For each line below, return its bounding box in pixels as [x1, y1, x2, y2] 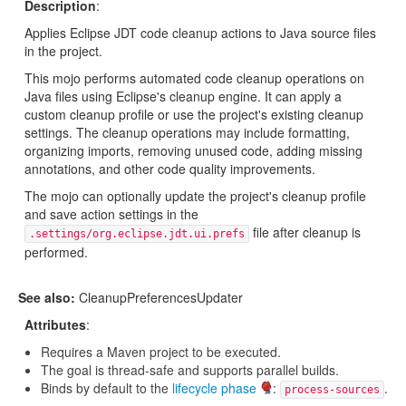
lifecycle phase [172, 379, 256, 397]
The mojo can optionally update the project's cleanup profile [24, 187, 366, 205]
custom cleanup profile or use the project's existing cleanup [24, 105, 363, 123]
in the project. [24, 42, 102, 60]
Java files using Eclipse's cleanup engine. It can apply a [24, 87, 342, 105]
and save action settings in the [24, 205, 198, 223]
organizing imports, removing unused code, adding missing [24, 141, 362, 159]
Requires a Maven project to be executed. [41, 343, 281, 361]
